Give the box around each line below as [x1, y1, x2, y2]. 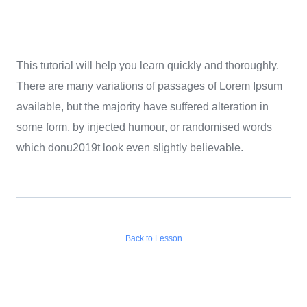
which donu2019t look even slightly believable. [16, 141, 243, 153]
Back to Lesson [125, 233, 182, 243]
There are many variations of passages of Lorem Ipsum [16, 79, 282, 92]
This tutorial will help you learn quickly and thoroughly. [16, 59, 279, 71]
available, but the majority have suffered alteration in [16, 100, 269, 112]
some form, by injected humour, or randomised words [16, 121, 272, 133]
